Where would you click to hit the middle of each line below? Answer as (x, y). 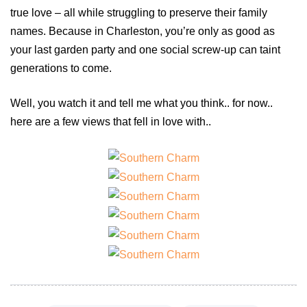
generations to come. (61, 69)
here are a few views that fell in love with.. (111, 122)
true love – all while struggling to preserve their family (139, 13)
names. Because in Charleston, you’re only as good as (143, 32)
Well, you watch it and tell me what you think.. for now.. (142, 103)
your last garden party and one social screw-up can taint (145, 50)
